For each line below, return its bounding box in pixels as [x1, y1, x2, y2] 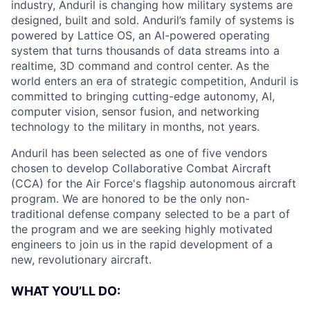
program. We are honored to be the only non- [11, 192, 250, 206]
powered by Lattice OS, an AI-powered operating [11, 28, 270, 42]
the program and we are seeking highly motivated [11, 222, 273, 236]
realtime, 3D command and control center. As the [11, 59, 269, 73]
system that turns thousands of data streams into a [11, 44, 280, 57]
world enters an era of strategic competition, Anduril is [11, 74, 298, 88]
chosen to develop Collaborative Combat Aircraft [11, 161, 271, 175]
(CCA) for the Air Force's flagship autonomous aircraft [11, 176, 296, 190]
